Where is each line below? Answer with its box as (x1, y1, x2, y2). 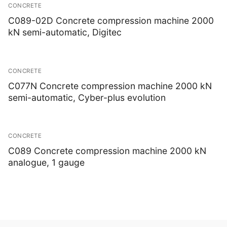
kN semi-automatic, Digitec (8, 27, 122, 38)
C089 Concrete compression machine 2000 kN (8, 145, 206, 157)
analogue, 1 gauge (8, 157, 85, 168)
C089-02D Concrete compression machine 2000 (8, 15, 214, 26)
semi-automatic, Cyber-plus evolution (8, 92, 166, 103)
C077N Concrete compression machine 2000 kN (8, 80, 212, 91)
